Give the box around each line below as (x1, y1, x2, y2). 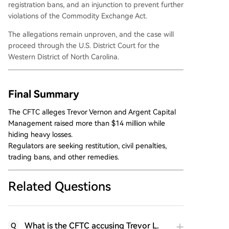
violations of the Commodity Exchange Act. (8, 12, 147, 20)
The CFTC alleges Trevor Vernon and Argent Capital (8, 108, 176, 116)
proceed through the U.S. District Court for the (8, 41, 159, 50)
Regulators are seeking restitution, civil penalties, (8, 142, 167, 150)
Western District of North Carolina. (8, 53, 119, 61)
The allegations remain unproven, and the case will (8, 30, 174, 38)
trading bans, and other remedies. (8, 153, 119, 161)
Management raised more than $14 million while (8, 119, 165, 127)
